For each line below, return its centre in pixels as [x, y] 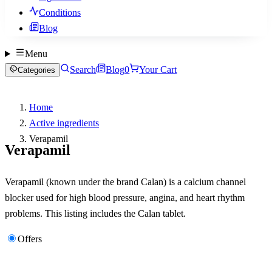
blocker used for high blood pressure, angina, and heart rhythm [125, 197]
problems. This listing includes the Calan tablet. [95, 213]
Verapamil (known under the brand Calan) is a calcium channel [125, 182]
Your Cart [158, 70]
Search [83, 70]
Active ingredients [64, 123]
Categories [37, 70]
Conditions [60, 12]
